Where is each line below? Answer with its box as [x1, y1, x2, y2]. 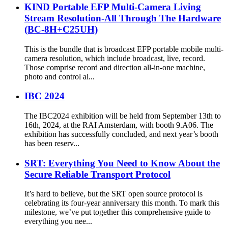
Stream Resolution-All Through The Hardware [24, 12, 221, 23]
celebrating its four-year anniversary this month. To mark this [24, 198, 219, 208]
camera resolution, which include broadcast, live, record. [24, 53, 205, 63]
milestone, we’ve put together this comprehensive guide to [24, 208, 211, 217]
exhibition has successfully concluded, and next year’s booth [24, 129, 218, 138]
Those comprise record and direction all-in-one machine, [24, 63, 205, 72]
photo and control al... [24, 72, 95, 81]
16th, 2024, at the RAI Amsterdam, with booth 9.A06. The [24, 120, 213, 129]
